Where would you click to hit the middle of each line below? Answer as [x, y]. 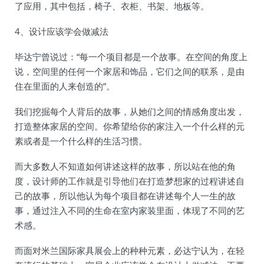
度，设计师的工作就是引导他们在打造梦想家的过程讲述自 [130, 181]
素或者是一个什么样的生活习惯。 [81, 141]
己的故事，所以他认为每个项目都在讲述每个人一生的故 [125, 196]
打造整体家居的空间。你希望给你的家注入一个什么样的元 [130, 126]
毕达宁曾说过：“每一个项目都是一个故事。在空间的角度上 [131, 57]
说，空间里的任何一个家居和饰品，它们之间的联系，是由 [130, 71]
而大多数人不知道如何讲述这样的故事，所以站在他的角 [125, 166]
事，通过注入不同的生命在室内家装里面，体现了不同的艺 [130, 210]
